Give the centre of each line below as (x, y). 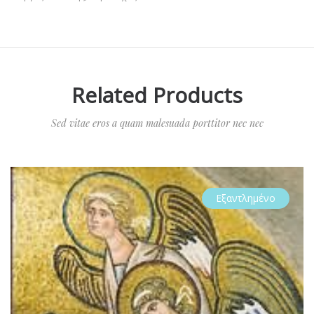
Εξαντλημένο (246, 198)
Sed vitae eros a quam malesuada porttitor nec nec (157, 123)
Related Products (157, 95)
